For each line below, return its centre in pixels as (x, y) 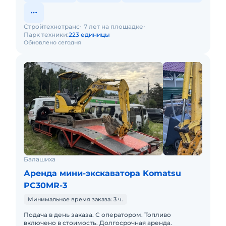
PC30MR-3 (45, 185)
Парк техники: (46, 35)
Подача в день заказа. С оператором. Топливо (97, 215)
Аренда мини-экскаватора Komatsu (102, 173)
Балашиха (40, 159)
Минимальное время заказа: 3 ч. (75, 199)
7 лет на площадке (114, 26)
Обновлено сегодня (52, 42)
